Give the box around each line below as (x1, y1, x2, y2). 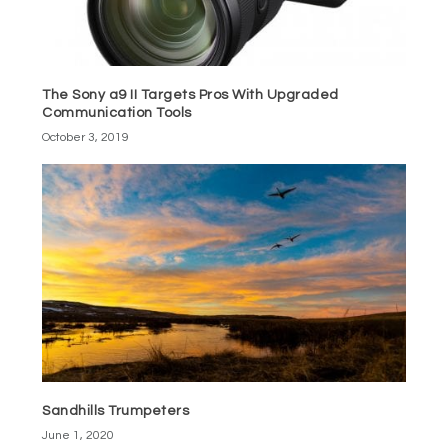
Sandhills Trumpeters (42, 404, 190, 419)
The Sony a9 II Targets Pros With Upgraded (42, 88, 339, 103)
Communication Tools (42, 106, 192, 121)
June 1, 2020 (42, 429, 115, 443)
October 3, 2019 (42, 131, 130, 145)
